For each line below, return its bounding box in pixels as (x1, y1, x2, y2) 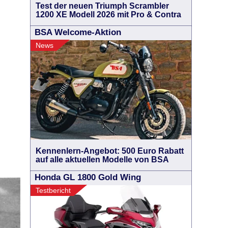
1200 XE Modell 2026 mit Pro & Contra (36, 10, 181, 19)
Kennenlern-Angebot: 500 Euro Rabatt (36, 147, 184, 155)
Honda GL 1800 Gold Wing (35, 173, 141, 182)
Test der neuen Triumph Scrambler (36, 2, 169, 10)
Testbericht (36, 186, 71, 194)
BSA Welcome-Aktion (35, 27, 121, 37)
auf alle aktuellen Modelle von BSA (36, 155, 169, 164)
